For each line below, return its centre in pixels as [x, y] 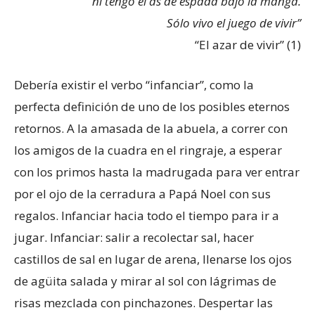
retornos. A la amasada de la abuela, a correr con [151, 128]
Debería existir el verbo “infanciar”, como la [134, 84]
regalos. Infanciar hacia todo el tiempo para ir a [147, 215]
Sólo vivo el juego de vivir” [234, 22]
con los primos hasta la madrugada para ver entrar [157, 172]
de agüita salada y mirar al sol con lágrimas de [145, 281]
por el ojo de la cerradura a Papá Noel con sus [142, 193]
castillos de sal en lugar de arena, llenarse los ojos [153, 259]
